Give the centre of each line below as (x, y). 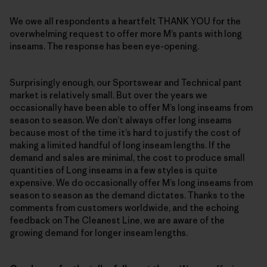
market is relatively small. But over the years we (108, 95)
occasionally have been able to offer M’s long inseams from (131, 107)
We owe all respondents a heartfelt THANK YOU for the (125, 21)
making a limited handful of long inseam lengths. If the (120, 145)
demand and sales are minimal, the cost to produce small (127, 157)
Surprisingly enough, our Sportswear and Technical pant (126, 82)
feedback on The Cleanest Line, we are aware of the (117, 220)
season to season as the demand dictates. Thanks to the (127, 195)
